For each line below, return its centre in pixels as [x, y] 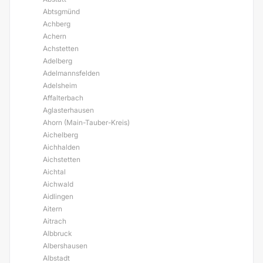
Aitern [53, 209]
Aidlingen [58, 196]
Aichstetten [62, 159]
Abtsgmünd [61, 11]
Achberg [57, 24]
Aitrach [55, 221]
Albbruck [57, 233]
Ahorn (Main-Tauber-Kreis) [86, 122]
